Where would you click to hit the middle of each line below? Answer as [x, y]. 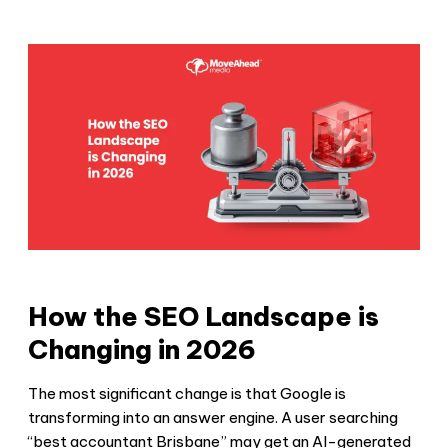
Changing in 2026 [142, 349]
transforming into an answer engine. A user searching [213, 417]
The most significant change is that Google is [187, 393]
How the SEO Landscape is [203, 316]
